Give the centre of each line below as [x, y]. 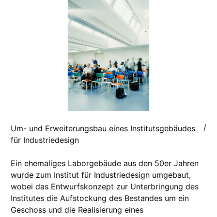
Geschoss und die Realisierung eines [77, 210]
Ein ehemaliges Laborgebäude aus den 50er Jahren [105, 163]
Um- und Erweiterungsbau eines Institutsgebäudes [103, 129]
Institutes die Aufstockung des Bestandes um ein [100, 198]
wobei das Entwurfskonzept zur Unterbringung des [105, 187]
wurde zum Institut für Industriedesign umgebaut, [101, 175]
